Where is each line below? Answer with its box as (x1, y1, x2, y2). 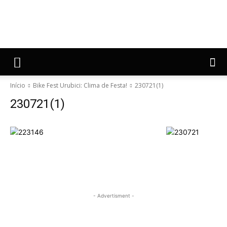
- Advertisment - (93, 193, 134, 199)
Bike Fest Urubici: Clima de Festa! (33, 81, 127, 90)
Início (10, 81, 25, 90)
